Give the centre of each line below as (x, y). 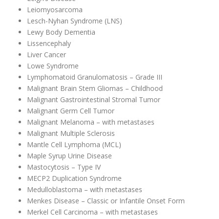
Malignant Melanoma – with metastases (92, 122)
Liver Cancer (47, 55)
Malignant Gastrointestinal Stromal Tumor (95, 100)
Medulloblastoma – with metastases (86, 190)
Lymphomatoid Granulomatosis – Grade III (96, 77)
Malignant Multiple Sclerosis (72, 133)
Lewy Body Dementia (62, 32)
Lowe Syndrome (54, 66)
